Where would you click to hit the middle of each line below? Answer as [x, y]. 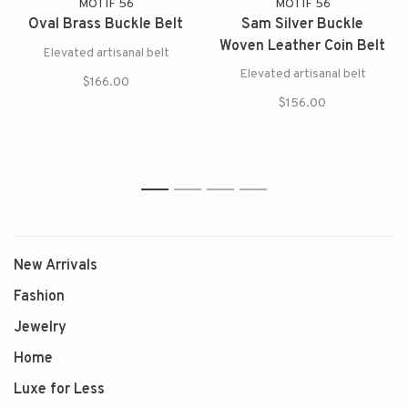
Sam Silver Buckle [302, 25]
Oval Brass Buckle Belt [106, 25]
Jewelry [40, 328]
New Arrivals [56, 266]
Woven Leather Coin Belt [302, 47]
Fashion [39, 297]
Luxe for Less [59, 390]
